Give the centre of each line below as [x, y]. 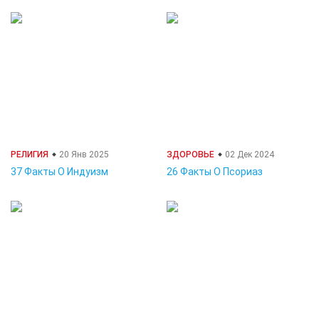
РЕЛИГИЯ [30, 155]
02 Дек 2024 [249, 155]
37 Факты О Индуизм [59, 172]
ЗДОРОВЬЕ [190, 155]
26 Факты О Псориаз [215, 172]
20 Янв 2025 [83, 155]
